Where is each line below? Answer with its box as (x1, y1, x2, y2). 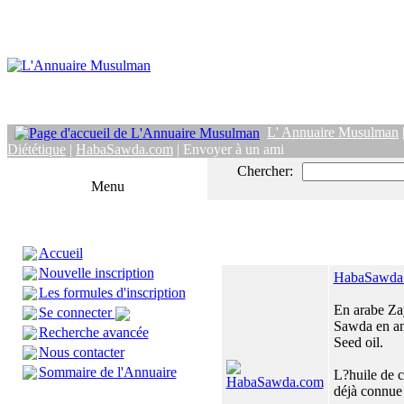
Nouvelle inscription (38, 265, 154, 280)
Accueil (38, 245, 83, 261)
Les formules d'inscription (38, 285, 186, 300)
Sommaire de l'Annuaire (38, 364, 177, 380)
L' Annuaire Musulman (267, 124, 399, 140)
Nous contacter (38, 344, 124, 360)
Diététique (7, 142, 66, 158)
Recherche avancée (38, 325, 149, 340)
